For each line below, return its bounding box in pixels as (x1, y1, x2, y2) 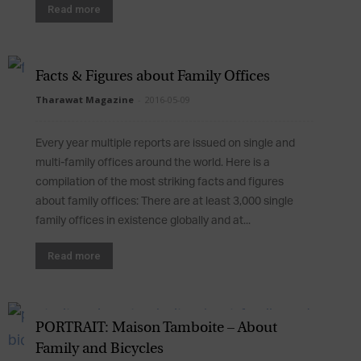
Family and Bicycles (35, 342, 164, 356)
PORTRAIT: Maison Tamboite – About (35, 321, 277, 335)
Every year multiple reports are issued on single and (35, 137, 295, 150)
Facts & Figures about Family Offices (35, 69, 270, 84)
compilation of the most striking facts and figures (35, 176, 284, 189)
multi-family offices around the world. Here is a (35, 156, 270, 169)
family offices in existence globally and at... (35, 214, 251, 227)
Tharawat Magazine (35, 93, 134, 106)
